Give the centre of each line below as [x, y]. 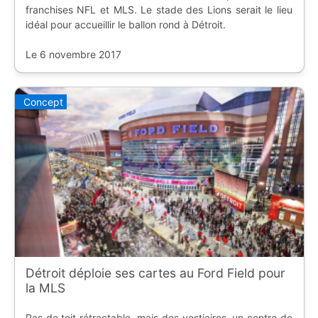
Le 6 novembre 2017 [73, 54]
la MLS [45, 287]
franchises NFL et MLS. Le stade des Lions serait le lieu [159, 9]
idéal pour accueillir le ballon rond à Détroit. [125, 24]
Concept [43, 102]
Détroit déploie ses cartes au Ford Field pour [155, 273]
